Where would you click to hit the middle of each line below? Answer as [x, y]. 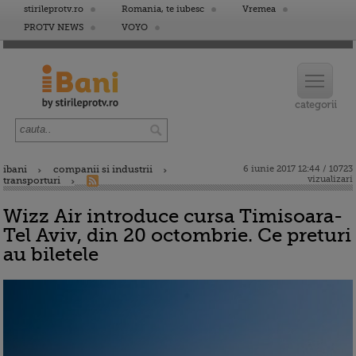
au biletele [51, 254]
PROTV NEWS [54, 27]
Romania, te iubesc [163, 9]
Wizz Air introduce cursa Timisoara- [173, 216]
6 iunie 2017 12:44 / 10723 [298, 169]
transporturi [32, 180]
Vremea [259, 9]
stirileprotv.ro [54, 9]
